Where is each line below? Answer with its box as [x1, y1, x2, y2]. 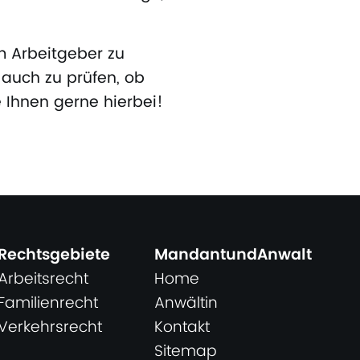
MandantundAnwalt [153, 243, 312, 268]
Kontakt [153, 315, 210, 340]
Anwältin [153, 291, 218, 316]
